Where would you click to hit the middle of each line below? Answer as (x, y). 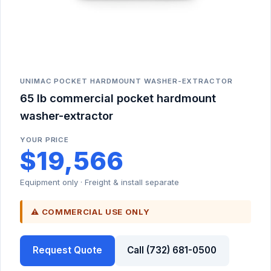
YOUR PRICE (45, 140)
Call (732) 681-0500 (172, 250)
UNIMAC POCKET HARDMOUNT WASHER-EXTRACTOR (126, 81)
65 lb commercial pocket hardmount (118, 98)
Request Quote (67, 250)
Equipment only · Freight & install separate (100, 182)
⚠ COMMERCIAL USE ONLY (90, 211)
